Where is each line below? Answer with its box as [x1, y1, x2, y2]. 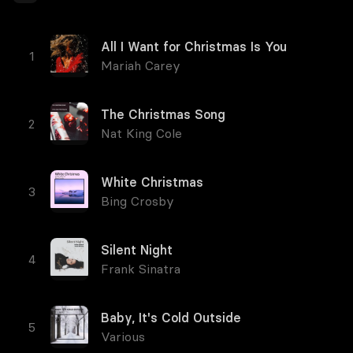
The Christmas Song [101, 106, 225, 122]
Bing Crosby [101, 193, 174, 209]
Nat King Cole [101, 125, 182, 141]
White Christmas [101, 174, 203, 190]
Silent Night [101, 242, 173, 258]
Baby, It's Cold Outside [101, 310, 241, 325]
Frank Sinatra [101, 261, 180, 277]
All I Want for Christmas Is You [101, 39, 287, 54]
